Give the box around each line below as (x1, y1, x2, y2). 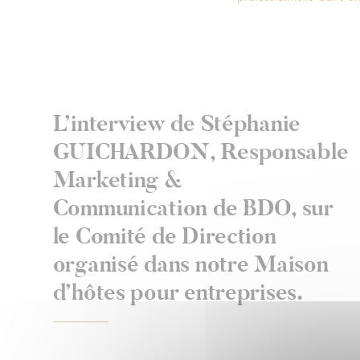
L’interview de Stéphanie (52, 109, 301, 139)
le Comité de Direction (52, 222, 276, 252)
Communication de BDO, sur (52, 194, 333, 223)
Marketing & (52, 166, 182, 195)
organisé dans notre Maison (52, 250, 329, 280)
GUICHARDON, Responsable (52, 137, 349, 167)
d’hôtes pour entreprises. (52, 278, 303, 308)
